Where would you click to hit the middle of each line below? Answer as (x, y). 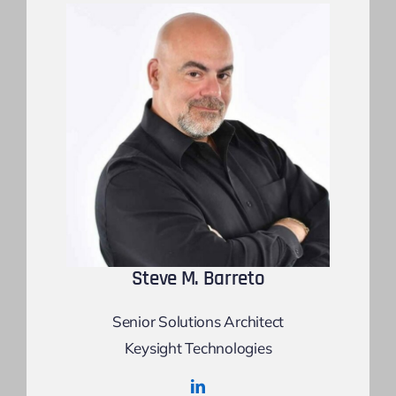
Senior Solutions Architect (198, 321)
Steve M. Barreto (198, 278)
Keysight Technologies (198, 347)
